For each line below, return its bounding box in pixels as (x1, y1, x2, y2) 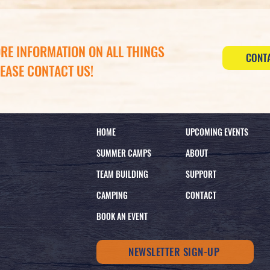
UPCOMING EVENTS (186, 125, 249, 138)
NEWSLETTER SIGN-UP (128, 244, 220, 260)
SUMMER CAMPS (96, 146, 152, 159)
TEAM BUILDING (96, 167, 149, 180)
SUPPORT (186, 167, 217, 180)
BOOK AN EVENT (96, 209, 148, 222)
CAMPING (96, 188, 128, 201)
